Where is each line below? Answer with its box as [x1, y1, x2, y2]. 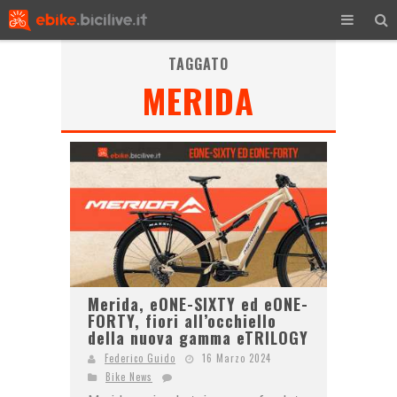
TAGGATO [168, 53, 229, 74]
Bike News [105, 369, 152, 384]
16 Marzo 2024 [202, 350, 271, 365]
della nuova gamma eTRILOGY [88, 325, 308, 349]
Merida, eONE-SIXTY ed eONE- [88, 292, 308, 315]
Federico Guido [105, 350, 175, 365]
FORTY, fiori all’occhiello [88, 308, 276, 332]
